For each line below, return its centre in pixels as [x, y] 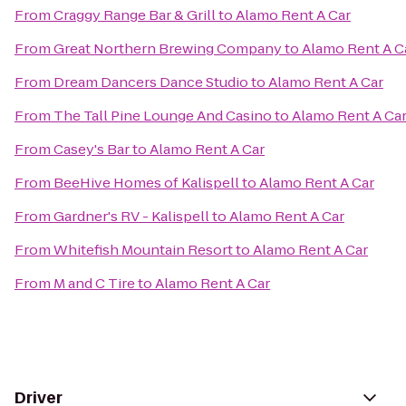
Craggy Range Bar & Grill [135, 15]
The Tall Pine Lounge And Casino [163, 116]
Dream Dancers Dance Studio [151, 82]
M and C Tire [94, 283]
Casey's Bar [92, 149]
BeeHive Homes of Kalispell [146, 183]
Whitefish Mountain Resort [143, 250]
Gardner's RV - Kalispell [131, 216]
